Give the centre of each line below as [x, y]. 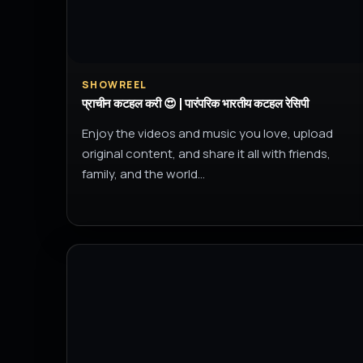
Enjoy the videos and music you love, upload [207, 133]
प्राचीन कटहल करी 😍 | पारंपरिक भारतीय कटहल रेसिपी [195, 104]
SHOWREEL [115, 85]
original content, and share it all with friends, [206, 154]
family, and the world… [143, 174]
